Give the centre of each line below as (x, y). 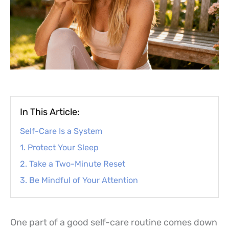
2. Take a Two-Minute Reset (73, 164)
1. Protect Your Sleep (59, 147)
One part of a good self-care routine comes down (114, 222)
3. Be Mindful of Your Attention (79, 180)
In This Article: (50, 112)
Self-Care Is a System (61, 131)
